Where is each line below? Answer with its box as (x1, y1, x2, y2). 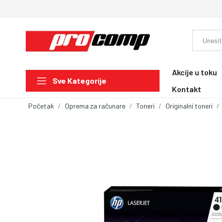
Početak (28, 101, 54, 110)
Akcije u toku (172, 67, 217, 77)
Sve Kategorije (53, 76, 107, 86)
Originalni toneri (166, 101, 213, 110)
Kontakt (172, 84, 201, 94)
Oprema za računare (65, 101, 125, 110)
